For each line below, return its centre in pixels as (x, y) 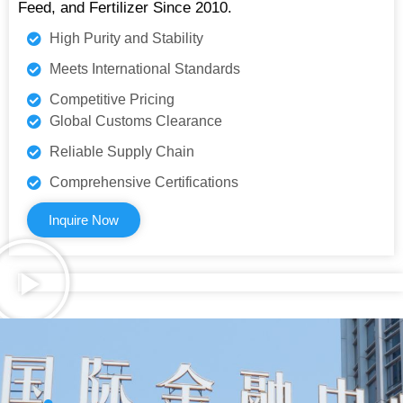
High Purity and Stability (126, 38)
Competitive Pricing (112, 99)
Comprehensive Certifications (144, 182)
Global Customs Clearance (136, 121)
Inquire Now (84, 219)
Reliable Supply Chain (122, 151)
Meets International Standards (145, 68)
